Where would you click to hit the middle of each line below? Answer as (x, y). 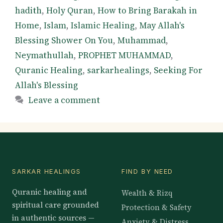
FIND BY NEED (147, 171)
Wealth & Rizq (147, 193)
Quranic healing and (50, 192)
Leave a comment (64, 100)
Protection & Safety (157, 207)
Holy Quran (70, 10)
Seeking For (178, 70)
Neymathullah (44, 55)
